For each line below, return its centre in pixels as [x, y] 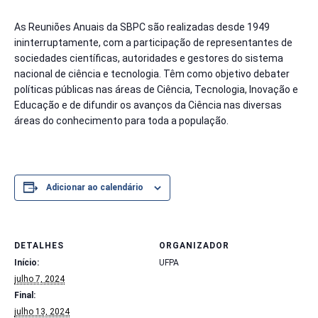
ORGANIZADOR [194, 246]
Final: [25, 296]
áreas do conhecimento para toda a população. [121, 120]
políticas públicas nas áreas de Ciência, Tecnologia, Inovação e [156, 89]
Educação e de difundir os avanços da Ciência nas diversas [148, 105]
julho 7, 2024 [39, 279]
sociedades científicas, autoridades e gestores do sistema [149, 58]
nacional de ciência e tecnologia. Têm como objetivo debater [152, 73]
